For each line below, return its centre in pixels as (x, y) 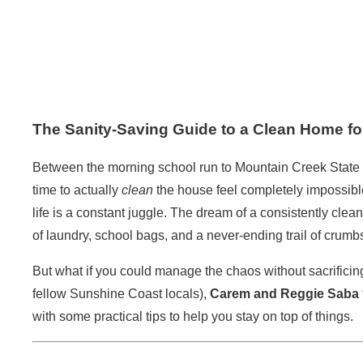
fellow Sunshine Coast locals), (121, 293)
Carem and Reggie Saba (284, 293)
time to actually (77, 190)
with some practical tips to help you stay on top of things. (193, 316)
